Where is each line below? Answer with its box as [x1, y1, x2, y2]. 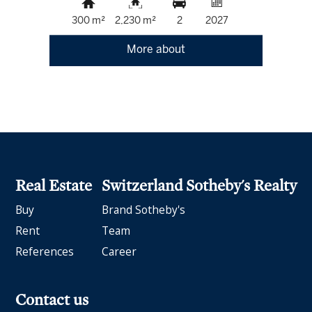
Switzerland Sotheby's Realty [101, 175, 297, 195]
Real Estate [15, 175, 93, 195]
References [15, 244, 75, 260]
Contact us [15, 290, 89, 310]
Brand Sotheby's [101, 202, 185, 218]
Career [101, 244, 136, 260]
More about [126, 45, 185, 55]
